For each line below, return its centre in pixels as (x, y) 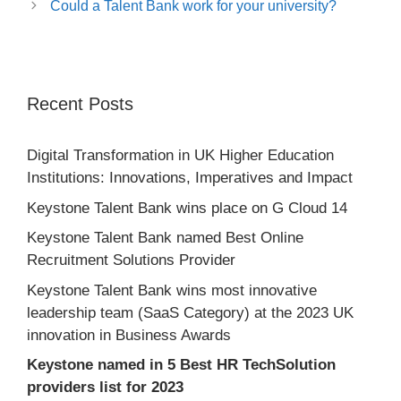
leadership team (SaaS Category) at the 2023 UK (190, 312)
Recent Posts (80, 104)
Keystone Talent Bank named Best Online (165, 238)
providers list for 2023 (105, 388)
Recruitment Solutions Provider (131, 260)
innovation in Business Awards (129, 335)
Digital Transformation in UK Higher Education (180, 156)
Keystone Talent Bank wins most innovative (172, 290)
